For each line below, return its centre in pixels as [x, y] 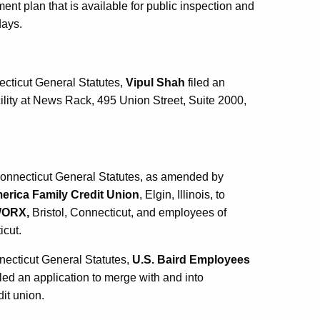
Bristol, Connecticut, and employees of [128, 212]
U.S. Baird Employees [191, 260]
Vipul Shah [155, 82]
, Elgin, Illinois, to [182, 195]
